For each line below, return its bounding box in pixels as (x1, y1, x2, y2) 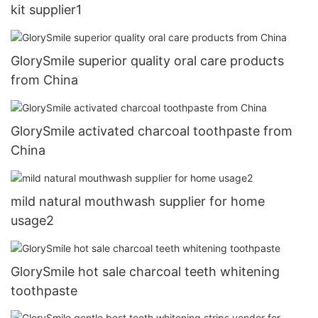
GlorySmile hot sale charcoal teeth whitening (11, 264, 280, 280)
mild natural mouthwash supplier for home (11, 194, 265, 209)
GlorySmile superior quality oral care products (11, 53, 284, 69)
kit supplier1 (11, 2, 82, 18)
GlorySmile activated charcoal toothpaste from (11, 124, 292, 139)
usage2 (11, 213, 54, 229)
